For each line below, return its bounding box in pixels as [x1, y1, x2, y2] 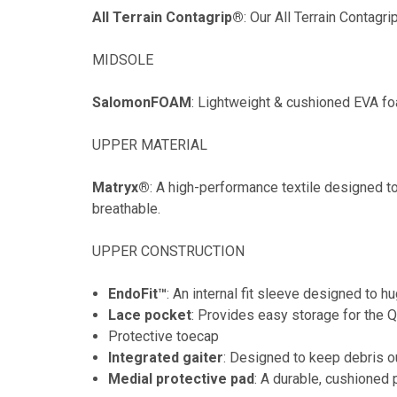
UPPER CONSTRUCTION [92, 243, 245, 260]
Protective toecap [108, 328, 220, 345]
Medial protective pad [108, 370, 255, 387]
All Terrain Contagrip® [92, 9, 244, 26]
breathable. [92, 200, 160, 217]
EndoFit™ [108, 285, 167, 302]
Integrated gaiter [108, 349, 224, 366]
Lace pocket [108, 307, 192, 323]
